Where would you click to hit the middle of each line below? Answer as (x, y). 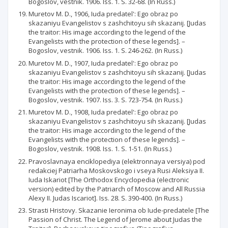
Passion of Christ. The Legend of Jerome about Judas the (115, 219)
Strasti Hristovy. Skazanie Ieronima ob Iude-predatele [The (119, 210)
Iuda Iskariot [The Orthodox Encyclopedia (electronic (109, 179)
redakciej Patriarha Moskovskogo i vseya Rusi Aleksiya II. (116, 170)
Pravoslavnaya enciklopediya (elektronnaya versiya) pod (117, 161)
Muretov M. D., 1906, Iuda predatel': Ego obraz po (103, 14)
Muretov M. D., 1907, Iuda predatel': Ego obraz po (103, 63)
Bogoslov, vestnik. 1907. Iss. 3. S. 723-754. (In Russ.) (105, 99)
